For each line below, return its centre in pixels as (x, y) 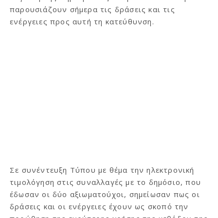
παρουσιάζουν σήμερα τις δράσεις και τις (92, 9)
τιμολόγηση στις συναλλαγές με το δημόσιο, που (105, 182)
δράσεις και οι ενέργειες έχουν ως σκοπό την (99, 206)
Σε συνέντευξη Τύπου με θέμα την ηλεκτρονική (102, 170)
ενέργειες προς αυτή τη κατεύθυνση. (82, 21)
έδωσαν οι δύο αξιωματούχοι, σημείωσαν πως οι (105, 194)
